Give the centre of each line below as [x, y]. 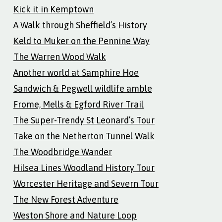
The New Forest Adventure [66, 199]
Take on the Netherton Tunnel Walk [84, 136]
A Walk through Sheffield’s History [80, 25]
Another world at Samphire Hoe [76, 72]
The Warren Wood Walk [60, 56]
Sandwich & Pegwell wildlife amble [83, 88]
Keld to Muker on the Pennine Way [82, 41]
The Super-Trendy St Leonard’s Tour [84, 120]
